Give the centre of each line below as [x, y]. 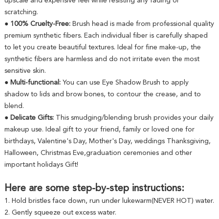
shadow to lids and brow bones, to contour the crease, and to [102, 94]
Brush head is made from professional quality [143, 24]
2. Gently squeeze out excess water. [60, 212]
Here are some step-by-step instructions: [94, 188]
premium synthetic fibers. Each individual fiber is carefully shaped [106, 35]
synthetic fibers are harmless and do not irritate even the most [102, 59]
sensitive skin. [25, 71]
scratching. [21, 12]
